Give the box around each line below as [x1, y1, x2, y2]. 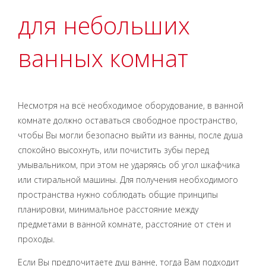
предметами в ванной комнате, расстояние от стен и [18, 218, 231, 230]
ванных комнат [18, 42, 188, 74]
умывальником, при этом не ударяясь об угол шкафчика [18, 159, 240, 170]
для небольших [18, 9, 190, 42]
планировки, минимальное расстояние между [18, 204, 198, 215]
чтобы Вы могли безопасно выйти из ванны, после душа [18, 129, 243, 141]
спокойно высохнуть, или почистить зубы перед [18, 144, 209, 156]
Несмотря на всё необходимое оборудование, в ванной [18, 100, 243, 111]
